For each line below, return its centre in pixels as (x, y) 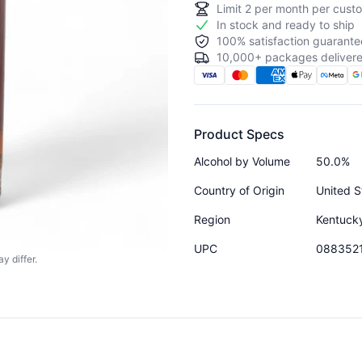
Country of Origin (239, 190)
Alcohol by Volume (242, 161)
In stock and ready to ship (286, 24)
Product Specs (239, 134)
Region (212, 219)
